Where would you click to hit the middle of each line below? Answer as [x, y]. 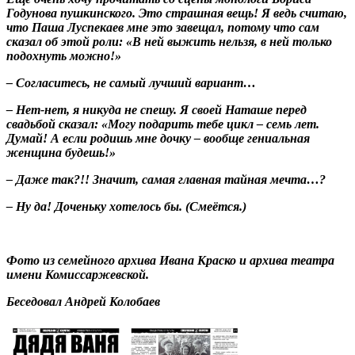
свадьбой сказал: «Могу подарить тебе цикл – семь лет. [163, 124]
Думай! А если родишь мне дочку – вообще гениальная [158, 138]
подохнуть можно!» [64, 55]
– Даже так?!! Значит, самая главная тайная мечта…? [166, 179]
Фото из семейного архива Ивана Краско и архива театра [170, 260]
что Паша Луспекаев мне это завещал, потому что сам [163, 27]
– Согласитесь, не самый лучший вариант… [131, 82]
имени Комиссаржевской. [78, 274]
